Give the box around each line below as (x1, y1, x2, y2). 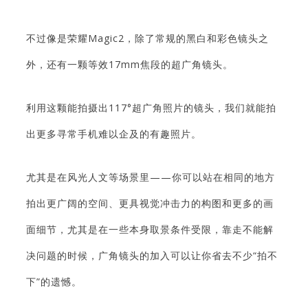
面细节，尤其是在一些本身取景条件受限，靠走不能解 (26, 223, 274, 236)
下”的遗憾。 (26, 275, 82, 288)
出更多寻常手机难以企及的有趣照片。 (26, 127, 201, 140)
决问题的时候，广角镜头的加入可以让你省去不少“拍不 (26, 249, 278, 262)
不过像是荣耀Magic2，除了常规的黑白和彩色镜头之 (26, 32, 269, 45)
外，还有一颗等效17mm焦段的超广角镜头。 (26, 58, 233, 71)
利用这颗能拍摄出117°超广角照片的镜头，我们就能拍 (26, 101, 276, 114)
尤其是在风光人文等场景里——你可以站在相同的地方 (26, 170, 275, 184)
